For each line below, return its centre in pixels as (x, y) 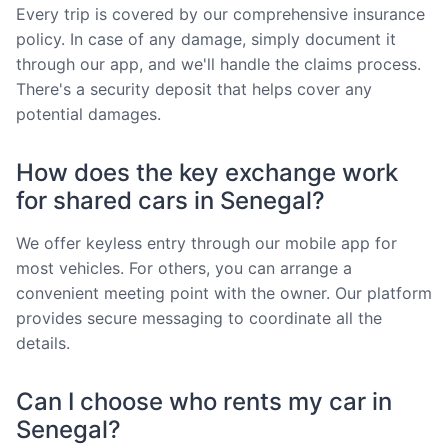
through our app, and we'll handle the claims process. (218, 63)
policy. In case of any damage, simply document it (206, 38)
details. (43, 342)
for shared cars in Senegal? (170, 200)
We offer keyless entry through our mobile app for (206, 242)
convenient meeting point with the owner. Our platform (224, 292)
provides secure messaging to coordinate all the (199, 317)
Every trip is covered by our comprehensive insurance (220, 13)
